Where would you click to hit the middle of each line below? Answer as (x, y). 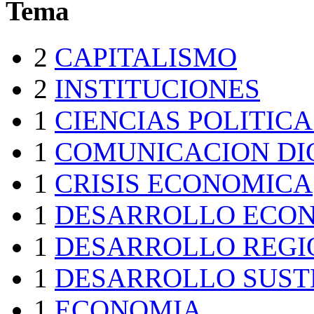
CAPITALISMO (146, 57)
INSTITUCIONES (157, 89)
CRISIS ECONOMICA (184, 184)
